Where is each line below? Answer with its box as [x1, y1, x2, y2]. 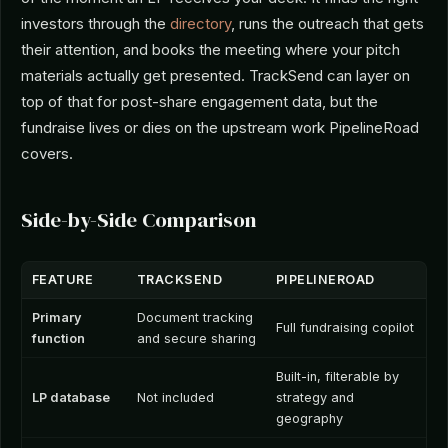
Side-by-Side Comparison [21, 205, 257, 235]
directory [170, 14, 231, 34]
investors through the [21, 14, 170, 34]
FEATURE [32, 272, 94, 288]
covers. [21, 144, 73, 164]
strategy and [276, 390, 354, 406]
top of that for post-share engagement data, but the [21, 92, 378, 112]
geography [276, 411, 343, 427]
